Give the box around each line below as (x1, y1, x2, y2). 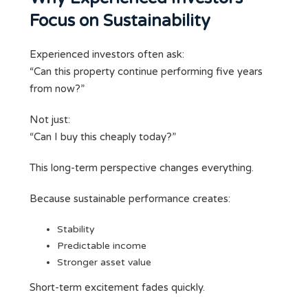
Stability (57, 223, 95, 236)
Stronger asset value (57, 256, 151, 269)
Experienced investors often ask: (30, 48, 184, 61)
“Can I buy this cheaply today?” (30, 131, 176, 144)
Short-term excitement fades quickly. (30, 281, 205, 294)
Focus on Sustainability (30, 11, 210, 32)
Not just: (30, 113, 70, 126)
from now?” (30, 82, 85, 96)
